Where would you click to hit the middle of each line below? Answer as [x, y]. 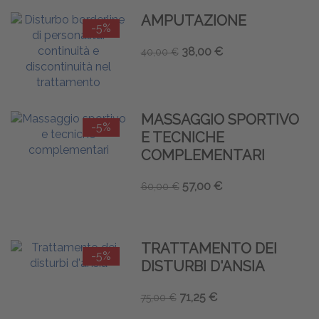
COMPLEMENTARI [203, 155]
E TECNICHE [182, 137]
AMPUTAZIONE [193, 20]
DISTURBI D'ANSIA [203, 266]
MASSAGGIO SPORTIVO [220, 119]
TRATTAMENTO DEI [209, 248]
